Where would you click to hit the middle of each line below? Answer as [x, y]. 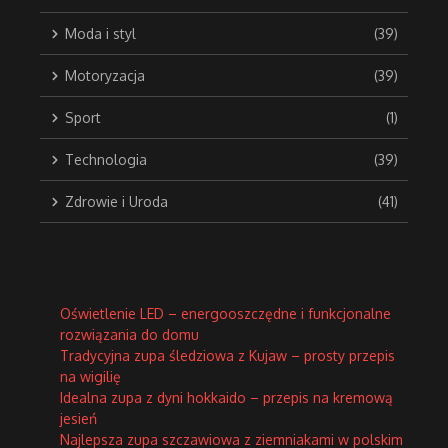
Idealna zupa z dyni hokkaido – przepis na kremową [226, 398]
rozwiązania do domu [129, 335]
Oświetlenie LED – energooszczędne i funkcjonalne [225, 314]
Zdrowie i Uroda [116, 202]
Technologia [106, 160]
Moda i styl [100, 34]
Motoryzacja [105, 76]
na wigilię [90, 377]
